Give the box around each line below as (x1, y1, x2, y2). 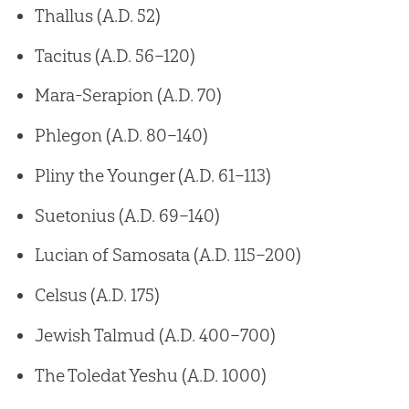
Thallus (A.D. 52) (34, 4, 161, 26)
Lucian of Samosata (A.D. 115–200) (34, 244, 301, 267)
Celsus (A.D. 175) (34, 284, 160, 307)
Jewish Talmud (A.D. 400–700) (34, 323, 276, 346)
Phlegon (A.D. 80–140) (34, 124, 208, 147)
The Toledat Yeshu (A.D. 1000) (34, 363, 267, 386)
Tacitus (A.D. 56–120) (34, 44, 195, 67)
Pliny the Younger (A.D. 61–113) (34, 163, 271, 186)
